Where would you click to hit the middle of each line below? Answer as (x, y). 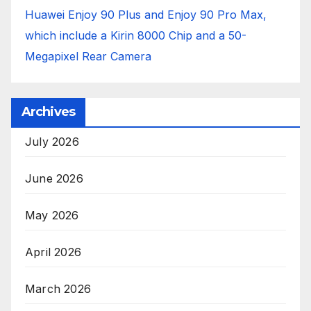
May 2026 (52, 216)
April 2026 (53, 252)
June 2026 (54, 179)
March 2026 (58, 289)
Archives (48, 112)
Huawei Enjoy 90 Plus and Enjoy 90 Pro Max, (146, 15)
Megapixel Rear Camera (88, 57)
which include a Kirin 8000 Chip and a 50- (136, 36)
